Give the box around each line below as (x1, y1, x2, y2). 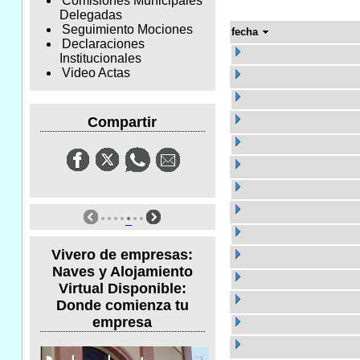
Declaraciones (61, 37, 145, 51)
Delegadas (59, 8, 122, 22)
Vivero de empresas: (51, 246, 194, 263)
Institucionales (59, 51, 141, 66)
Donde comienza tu (55, 297, 189, 313)
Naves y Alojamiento (51, 263, 193, 280)
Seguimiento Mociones (61, 22, 193, 37)
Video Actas (61, 66, 130, 80)
